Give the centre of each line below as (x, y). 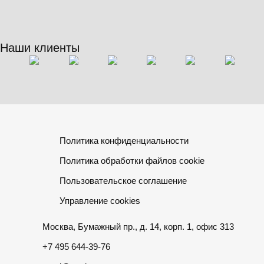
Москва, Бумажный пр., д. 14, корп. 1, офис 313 (138, 227)
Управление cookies (100, 201)
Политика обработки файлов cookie (132, 161)
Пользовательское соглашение (123, 181)
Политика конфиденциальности (124, 141)
